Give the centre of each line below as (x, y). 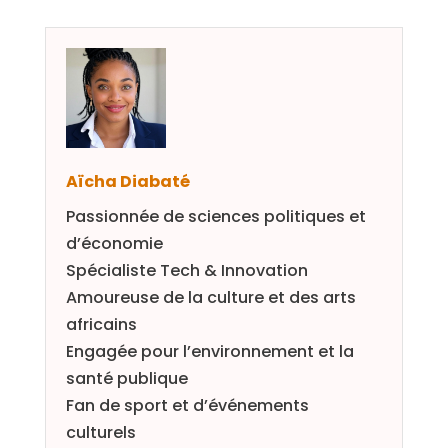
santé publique (126, 378)
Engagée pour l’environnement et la (209, 351)
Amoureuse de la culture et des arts (210, 297)
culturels (100, 432)
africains (101, 324)
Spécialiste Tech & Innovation (186, 270)
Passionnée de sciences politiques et (215, 216)
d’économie (114, 243)
